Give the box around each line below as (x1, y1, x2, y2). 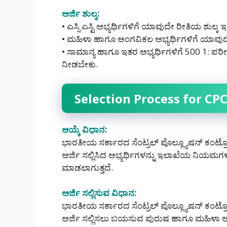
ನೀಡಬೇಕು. (62, 58, 98, 70)
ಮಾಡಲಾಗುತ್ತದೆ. (62, 161, 113, 173)
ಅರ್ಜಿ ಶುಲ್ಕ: (62, 8, 100, 20)
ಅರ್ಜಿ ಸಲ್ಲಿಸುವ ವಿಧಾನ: (62, 187, 137, 199)
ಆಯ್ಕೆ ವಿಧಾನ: (62, 123, 107, 135)
